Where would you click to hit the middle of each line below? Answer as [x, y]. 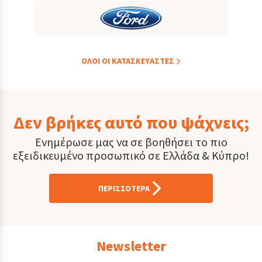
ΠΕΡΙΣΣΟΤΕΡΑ [124, 188]
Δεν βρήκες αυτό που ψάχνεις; [131, 122]
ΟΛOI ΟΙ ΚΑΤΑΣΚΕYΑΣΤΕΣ [127, 61]
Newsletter [131, 246]
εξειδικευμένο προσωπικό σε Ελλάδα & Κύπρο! [131, 155]
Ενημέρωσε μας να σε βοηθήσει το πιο [131, 142]
